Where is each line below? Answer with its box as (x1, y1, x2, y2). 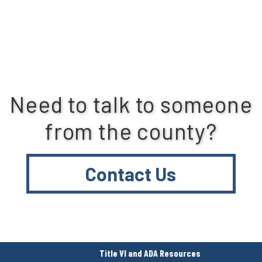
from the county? (45, 118, 217, 145)
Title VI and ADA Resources (99, 247, 201, 259)
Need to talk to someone (9, 91, 253, 118)
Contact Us (85, 162, 177, 185)
